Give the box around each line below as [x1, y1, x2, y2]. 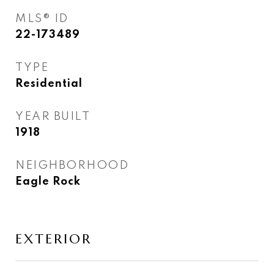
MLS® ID [15, 13, 68, 24]
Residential [15, 78, 83, 89]
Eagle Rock [15, 176, 81, 187]
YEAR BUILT [15, 111, 90, 122]
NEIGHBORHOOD [15, 160, 128, 171]
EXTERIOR [15, 231, 92, 247]
